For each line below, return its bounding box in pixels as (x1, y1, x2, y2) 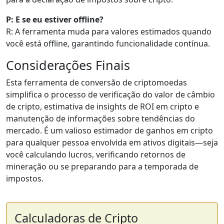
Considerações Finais (6, 56, 130, 73)
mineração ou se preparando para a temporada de (6, 161, 198, 172)
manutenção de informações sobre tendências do (6, 113, 195, 124)
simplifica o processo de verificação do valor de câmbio (6, 89, 215, 100)
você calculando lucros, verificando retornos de (6, 149, 185, 160)
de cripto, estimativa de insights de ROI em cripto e (6, 101, 199, 112)
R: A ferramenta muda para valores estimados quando (6, 26, 211, 37)
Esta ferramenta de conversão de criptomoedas (6, 77, 187, 88)
